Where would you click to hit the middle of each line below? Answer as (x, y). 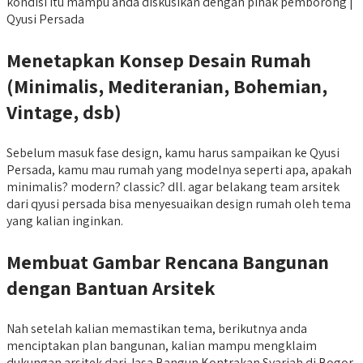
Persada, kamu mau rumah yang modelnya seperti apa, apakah (179, 169)
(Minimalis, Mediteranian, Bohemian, (167, 85)
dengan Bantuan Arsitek (111, 287)
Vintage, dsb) (64, 111)
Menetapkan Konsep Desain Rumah (159, 60)
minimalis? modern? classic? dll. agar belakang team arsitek (173, 186)
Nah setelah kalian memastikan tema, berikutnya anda (157, 328)
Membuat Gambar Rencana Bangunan (168, 261)
